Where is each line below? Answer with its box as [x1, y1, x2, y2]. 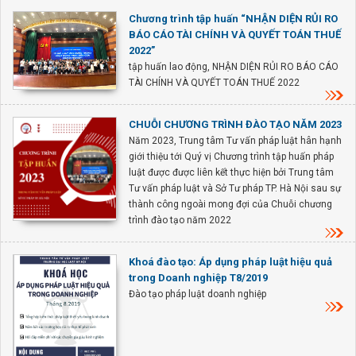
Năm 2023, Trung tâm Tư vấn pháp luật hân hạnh [129, 135, 342, 146]
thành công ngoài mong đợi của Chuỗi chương [129, 199, 332, 210]
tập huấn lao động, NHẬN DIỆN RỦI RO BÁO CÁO [129, 61, 339, 72]
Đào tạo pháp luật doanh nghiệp [129, 288, 266, 300]
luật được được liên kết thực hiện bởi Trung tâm [129, 167, 334, 178]
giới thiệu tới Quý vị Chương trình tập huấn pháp [129, 151, 334, 162]
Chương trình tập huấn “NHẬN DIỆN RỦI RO [129, 13, 338, 25]
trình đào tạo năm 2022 [129, 215, 231, 226]
